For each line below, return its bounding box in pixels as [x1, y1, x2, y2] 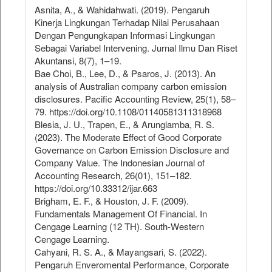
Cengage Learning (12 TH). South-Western [35, 220, 204, 233]
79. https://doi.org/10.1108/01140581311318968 [35, 105, 222, 118]
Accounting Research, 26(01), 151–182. [35, 169, 192, 182]
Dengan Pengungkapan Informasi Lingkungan [35, 29, 215, 42]
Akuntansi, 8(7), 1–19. [35, 54, 121, 67]
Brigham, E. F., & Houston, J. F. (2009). [35, 194, 189, 208]
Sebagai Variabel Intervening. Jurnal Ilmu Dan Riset [35, 41, 237, 55]
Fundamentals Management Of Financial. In [35, 207, 207, 220]
